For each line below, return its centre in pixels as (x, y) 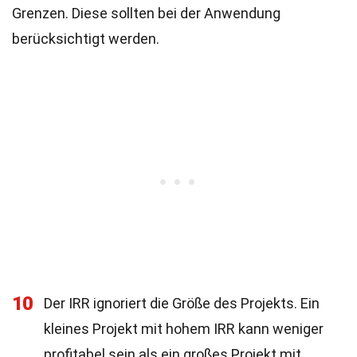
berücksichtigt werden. (86, 39)
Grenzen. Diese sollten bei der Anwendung (146, 13)
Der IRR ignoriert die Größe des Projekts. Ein (182, 303)
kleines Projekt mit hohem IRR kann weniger (184, 329)
